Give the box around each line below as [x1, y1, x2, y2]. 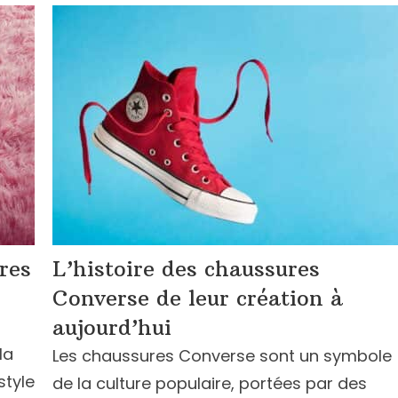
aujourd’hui [52, 314, 171, 340]
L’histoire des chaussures [52, 255, 320, 282]
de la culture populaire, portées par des [52, 372, 367, 394]
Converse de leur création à [52, 284, 343, 311]
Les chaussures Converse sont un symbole [52, 345, 392, 367]
